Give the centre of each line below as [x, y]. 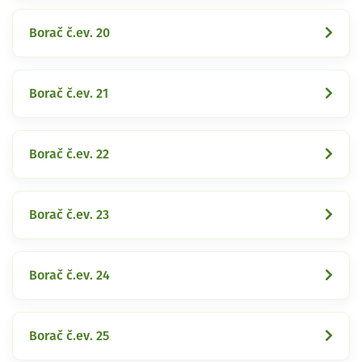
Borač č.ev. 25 [69, 336]
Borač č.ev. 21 [69, 93]
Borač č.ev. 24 [69, 275]
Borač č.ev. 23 [69, 215]
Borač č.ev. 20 [69, 33]
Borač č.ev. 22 [69, 154]
